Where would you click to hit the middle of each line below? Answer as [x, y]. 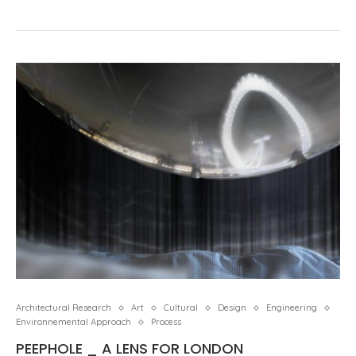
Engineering [292, 308]
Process [166, 322]
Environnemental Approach [74, 322]
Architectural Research [64, 308]
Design [232, 308]
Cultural [181, 308]
